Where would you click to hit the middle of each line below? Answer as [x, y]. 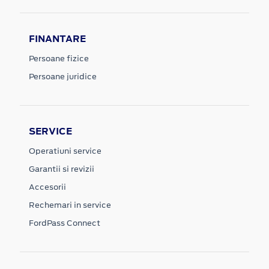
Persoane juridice [63, 76]
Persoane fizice [59, 58]
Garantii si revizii [62, 169]
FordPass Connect [65, 223]
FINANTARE [57, 38]
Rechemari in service [70, 205]
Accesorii [47, 187]
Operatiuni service [65, 151]
